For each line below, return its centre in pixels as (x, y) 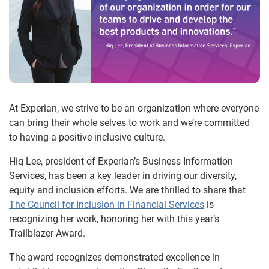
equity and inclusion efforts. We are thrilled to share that (127, 190)
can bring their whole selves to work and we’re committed (129, 123)
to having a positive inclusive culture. (87, 138)
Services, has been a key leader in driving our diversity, (123, 176)
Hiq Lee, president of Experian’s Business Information (121, 162)
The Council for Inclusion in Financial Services (107, 205)
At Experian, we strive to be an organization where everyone (134, 109)
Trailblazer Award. (47, 234)
